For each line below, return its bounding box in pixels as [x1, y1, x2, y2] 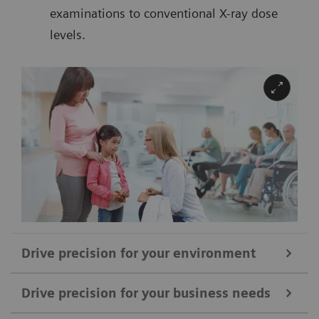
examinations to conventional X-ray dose [50, 5, 278, 21]
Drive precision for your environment [21, 245, 256, 261]
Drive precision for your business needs [21, 285, 271, 300]
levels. [50, 26, 85, 42]
